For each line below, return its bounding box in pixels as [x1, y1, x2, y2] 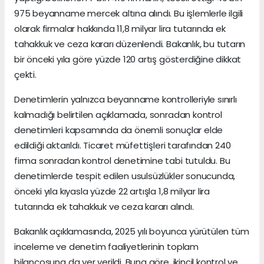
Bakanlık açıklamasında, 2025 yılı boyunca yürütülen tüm [14, 225, 249, 237]
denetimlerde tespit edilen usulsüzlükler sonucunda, [14, 169, 236, 182]
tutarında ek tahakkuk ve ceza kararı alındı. [14, 200, 194, 213]
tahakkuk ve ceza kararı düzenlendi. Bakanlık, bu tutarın [14, 37, 246, 50]
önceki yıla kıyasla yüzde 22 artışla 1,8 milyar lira [14, 184, 210, 197]
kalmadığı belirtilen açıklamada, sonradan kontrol [14, 108, 222, 121]
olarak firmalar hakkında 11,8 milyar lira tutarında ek [14, 22, 226, 35]
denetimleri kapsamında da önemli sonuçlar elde [14, 123, 223, 136]
